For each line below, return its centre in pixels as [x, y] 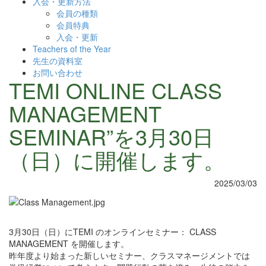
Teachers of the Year [72, 49]
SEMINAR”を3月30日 [111, 136]
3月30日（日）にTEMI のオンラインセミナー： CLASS [113, 232]
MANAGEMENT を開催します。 [69, 244]
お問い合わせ [58, 72]
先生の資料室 [58, 61]
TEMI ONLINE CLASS [115, 90]
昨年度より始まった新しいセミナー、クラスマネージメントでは [129, 256]
